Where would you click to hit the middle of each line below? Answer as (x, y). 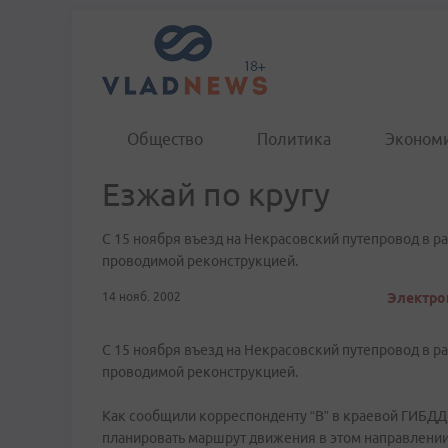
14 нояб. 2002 (141, 296)
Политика (294, 139)
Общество (165, 139)
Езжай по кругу (216, 194)
